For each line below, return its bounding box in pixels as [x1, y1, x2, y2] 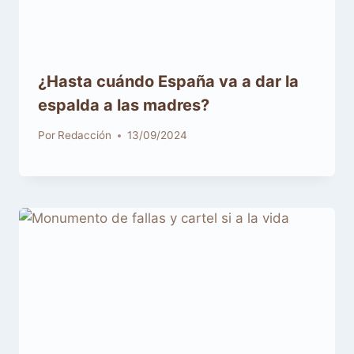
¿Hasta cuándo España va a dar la [38, 71, 299, 91]
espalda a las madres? [38, 95, 209, 115]
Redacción [58, 129, 112, 142]
